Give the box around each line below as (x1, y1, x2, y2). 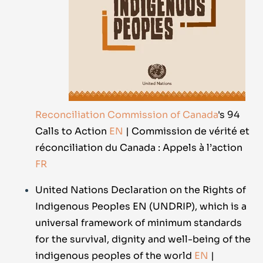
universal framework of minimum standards (35, 217, 242, 230)
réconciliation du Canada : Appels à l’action (35, 141, 242, 154)
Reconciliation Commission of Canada (35, 109, 218, 122)
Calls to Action (35, 125, 107, 138)
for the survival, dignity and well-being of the (35, 233, 251, 246)
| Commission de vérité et (126, 125, 249, 138)
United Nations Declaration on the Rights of (35, 184, 246, 197)
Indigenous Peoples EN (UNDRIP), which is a (35, 200, 247, 213)
